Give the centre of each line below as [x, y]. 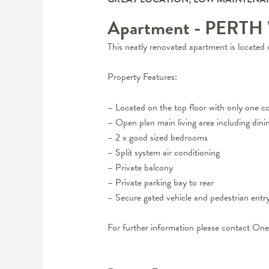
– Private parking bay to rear [160, 182]
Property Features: [142, 77]
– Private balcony [140, 167]
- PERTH [230, 28]
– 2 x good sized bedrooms [157, 137]
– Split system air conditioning [163, 152]
